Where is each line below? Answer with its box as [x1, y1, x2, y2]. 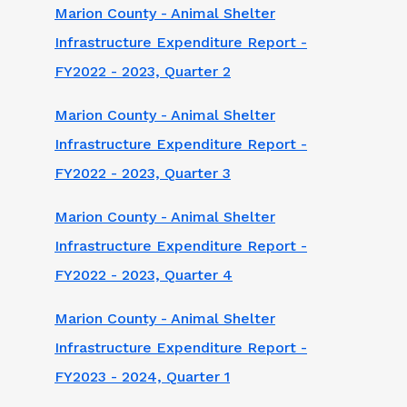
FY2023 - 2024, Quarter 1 [55, 367, 230, 385]
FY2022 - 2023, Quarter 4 [55, 265, 233, 283]
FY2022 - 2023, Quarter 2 [55, 62, 231, 80]
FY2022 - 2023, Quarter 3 [55, 164, 231, 182]
